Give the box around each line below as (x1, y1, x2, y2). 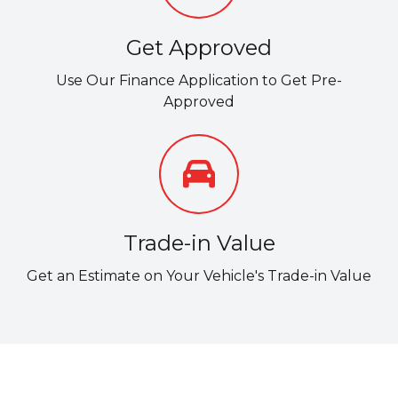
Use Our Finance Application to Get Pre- (56, 72, 342, 90)
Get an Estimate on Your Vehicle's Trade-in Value (27, 267, 371, 285)
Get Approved (126, 35, 272, 61)
